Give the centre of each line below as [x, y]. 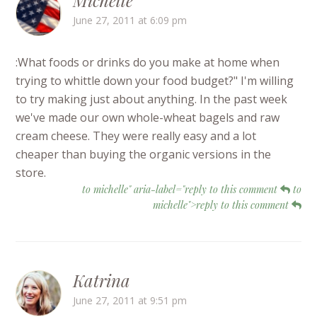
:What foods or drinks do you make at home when [148, 63]
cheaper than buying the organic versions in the [144, 155]
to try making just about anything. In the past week [152, 99]
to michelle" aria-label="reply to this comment [181, 190]
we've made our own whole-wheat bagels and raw [148, 118]
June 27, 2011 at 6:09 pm [130, 21]
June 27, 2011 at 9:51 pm [130, 301]
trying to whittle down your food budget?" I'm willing [155, 81]
